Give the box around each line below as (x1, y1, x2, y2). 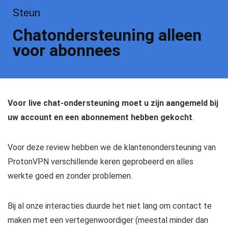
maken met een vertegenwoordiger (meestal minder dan (8, 215, 208, 225)
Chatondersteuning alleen (13, 25, 202, 45)
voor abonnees (13, 40, 121, 60)
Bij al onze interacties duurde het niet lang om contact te (8, 201, 212, 211)
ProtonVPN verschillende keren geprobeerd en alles (8, 156, 193, 166)
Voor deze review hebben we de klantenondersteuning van (8, 142, 216, 152)
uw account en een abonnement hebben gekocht (8, 112, 192, 122)
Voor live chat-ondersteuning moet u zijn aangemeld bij (8, 98, 218, 108)
